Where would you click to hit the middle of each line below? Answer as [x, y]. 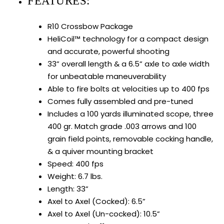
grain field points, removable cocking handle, [130, 138]
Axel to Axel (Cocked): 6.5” [96, 201]
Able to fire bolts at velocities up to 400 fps [128, 88]
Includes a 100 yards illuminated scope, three [130, 113]
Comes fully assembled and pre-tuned [120, 101]
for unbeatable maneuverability [107, 76]
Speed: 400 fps [75, 163]
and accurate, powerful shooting [108, 51]
